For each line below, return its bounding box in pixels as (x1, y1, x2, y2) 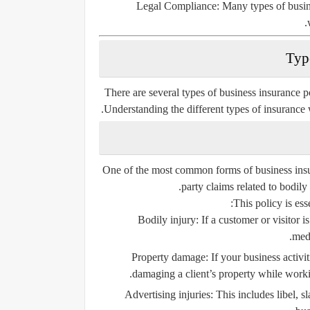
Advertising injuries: (125, 288, 213, 300)
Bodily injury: (138, 213, 199, 226)
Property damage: (131, 250, 208, 263)
